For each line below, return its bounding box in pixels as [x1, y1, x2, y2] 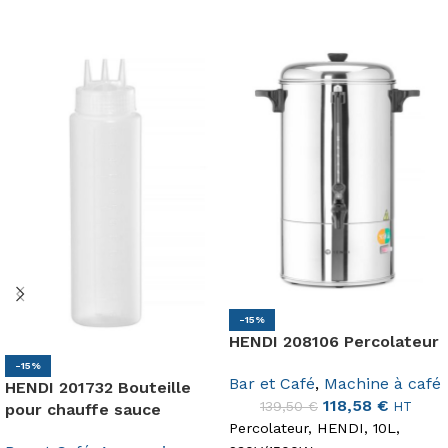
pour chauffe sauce [5, 400, 161, 420]
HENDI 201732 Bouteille [5, 378, 191, 398]
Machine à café [324, 373, 441, 393]
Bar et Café [229, 373, 315, 393]
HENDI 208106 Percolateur [229, 331, 439, 351]
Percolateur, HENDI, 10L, [229, 419, 400, 436]
